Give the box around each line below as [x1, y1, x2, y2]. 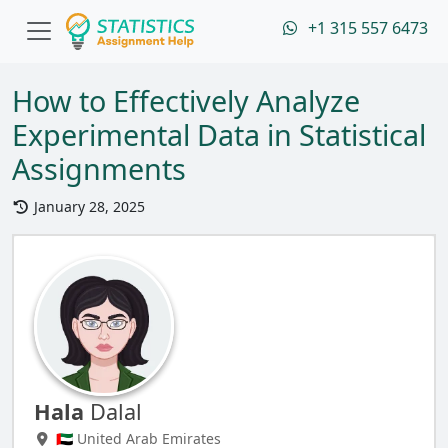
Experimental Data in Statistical [12, 115, 426, 154]
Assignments [12, 149, 186, 188]
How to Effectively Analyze [12, 81, 360, 120]
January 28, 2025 [29, 197, 145, 216]
